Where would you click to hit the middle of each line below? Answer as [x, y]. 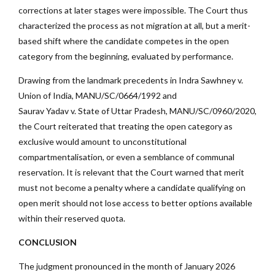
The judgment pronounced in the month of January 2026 [127, 266]
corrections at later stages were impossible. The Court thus [133, 10]
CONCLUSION [48, 242]
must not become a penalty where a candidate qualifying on [132, 187]
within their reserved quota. [72, 218]
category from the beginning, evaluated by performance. [126, 56]
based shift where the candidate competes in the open [124, 41]
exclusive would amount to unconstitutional [103, 141]
